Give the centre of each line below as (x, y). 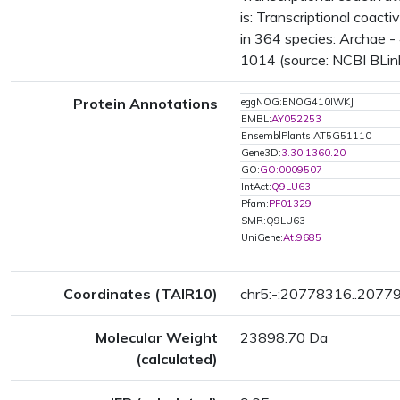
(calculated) (177, 359)
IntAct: (256, 187)
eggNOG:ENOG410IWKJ (297, 102)
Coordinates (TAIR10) (141, 294)
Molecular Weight (157, 337)
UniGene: (262, 237)
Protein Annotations (146, 104)
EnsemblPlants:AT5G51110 (306, 136)
